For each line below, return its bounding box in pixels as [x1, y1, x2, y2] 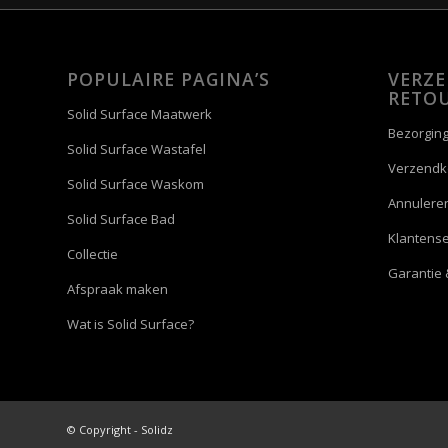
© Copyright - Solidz [67, 422, 173, 438]
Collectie [67, 245, 118, 264]
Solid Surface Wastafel [67, 140, 206, 159]
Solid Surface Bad [67, 210, 175, 229]
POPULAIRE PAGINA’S [67, 67, 270, 92]
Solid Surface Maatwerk [67, 105, 212, 124]
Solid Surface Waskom [67, 175, 204, 194]
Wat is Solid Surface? [67, 315, 194, 334]
